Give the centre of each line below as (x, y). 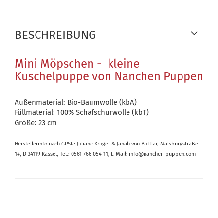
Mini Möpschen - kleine (77, 64)
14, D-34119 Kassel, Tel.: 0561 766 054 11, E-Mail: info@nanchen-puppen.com (105, 154)
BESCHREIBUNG (55, 35)
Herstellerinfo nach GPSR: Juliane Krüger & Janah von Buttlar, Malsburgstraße (106, 144)
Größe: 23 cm (36, 123)
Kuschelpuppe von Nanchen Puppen (109, 76)
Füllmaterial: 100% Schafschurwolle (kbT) (82, 112)
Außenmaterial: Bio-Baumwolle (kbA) (76, 102)
